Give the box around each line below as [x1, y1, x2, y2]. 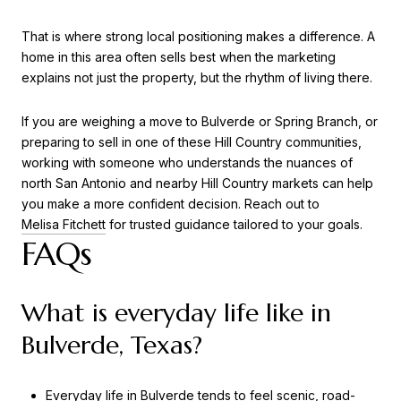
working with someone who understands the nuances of [21, 155, 353, 171]
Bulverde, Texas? [21, 328, 202, 361]
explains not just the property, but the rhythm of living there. [21, 69, 372, 85]
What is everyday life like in [21, 296, 331, 328]
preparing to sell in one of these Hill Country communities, [21, 134, 362, 150]
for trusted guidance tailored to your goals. [106, 217, 363, 233]
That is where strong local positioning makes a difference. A [21, 28, 375, 44]
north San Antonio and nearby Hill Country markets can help [21, 175, 373, 192]
